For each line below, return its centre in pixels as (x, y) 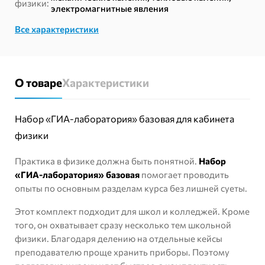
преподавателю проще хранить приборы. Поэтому (122, 252)
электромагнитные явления (110, 9)
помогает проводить (184, 175)
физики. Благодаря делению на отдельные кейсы (119, 239)
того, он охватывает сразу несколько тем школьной (123, 225)
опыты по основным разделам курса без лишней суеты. (131, 188)
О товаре (38, 83)
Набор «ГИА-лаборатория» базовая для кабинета (125, 119)
